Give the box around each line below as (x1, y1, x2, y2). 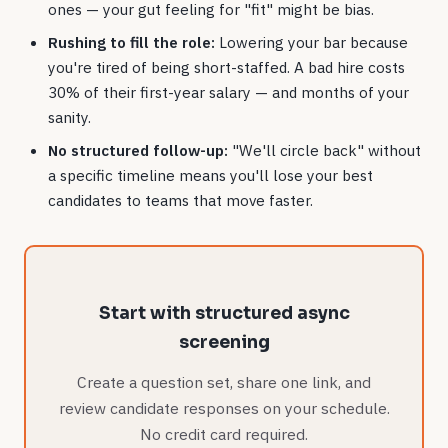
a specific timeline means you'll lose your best (48, 165, 373, 186)
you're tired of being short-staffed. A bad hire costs (48, 57, 405, 78)
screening (178, 331, 270, 354)
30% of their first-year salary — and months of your (48, 82, 409, 103)
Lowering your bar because (215, 32, 408, 53)
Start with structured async (98, 302, 350, 325)
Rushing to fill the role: (48, 32, 215, 53)
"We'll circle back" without (228, 140, 421, 161)
